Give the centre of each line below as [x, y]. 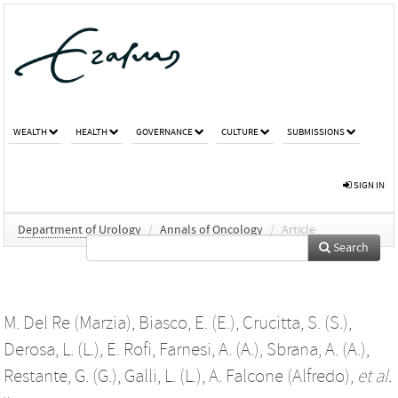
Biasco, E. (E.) [187, 323]
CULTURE [240, 131]
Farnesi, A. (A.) [209, 350]
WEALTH [30, 131]
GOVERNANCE [164, 131]
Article [298, 230]
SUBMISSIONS [316, 131]
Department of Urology [80, 230]
